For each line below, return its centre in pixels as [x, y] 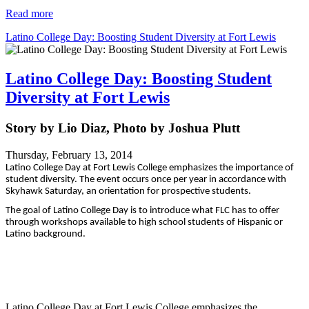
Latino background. [46, 234]
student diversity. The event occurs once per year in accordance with [146, 179]
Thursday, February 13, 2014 [69, 154]
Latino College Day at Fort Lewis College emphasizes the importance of [150, 168]
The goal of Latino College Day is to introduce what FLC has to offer [142, 210]
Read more [29, 14]
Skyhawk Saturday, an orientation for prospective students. [128, 191]
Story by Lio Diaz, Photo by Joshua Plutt [123, 128]
